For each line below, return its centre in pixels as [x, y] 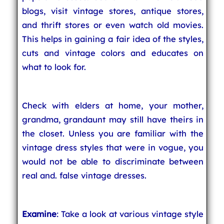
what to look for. [54, 67]
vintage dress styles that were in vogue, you [113, 147]
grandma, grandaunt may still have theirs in [113, 119]
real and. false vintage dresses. [84, 175]
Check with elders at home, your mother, [113, 105]
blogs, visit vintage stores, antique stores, [113, 11]
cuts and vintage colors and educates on [113, 53]
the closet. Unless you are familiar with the [113, 133]
